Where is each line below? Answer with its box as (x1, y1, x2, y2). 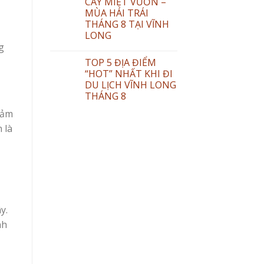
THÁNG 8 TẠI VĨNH (84, 17, 169, 31)
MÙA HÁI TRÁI (84, 6, 148, 19)
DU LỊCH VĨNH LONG (84, 78, 176, 91)
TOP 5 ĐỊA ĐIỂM (84, 55, 156, 69)
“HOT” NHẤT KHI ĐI (84, 67, 173, 80)
